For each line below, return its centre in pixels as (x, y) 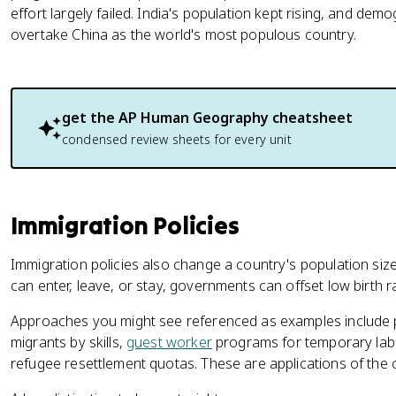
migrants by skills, (69, 342)
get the (90, 118)
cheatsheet (311, 118)
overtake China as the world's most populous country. (183, 34)
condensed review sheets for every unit (177, 139)
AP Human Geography (194, 118)
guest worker (169, 342)
